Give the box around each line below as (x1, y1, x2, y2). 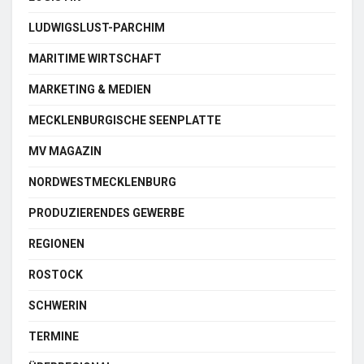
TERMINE (28, 329, 79, 343)
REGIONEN (28, 236, 84, 250)
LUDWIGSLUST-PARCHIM (28, 20, 165, 34)
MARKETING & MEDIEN (28, 82, 151, 96)
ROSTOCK (28, 267, 83, 281)
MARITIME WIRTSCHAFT (28, 51, 162, 65)
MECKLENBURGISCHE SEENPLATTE (28, 113, 221, 127)
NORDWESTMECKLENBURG (28, 175, 176, 188)
